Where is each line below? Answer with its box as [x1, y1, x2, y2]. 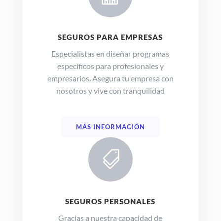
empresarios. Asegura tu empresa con [47, 73, 174, 83]
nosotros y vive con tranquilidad [56, 85, 165, 95]
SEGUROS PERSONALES [65, 196, 156, 206]
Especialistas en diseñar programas [51, 48, 170, 58]
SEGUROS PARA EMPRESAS [58, 32, 163, 41]
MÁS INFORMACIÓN [75, 122, 145, 131]
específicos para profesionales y [57, 61, 164, 71]
